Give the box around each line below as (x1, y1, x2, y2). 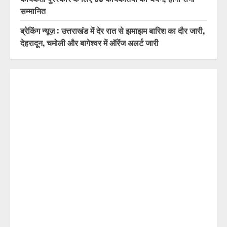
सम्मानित (20, 4, 46, 17)
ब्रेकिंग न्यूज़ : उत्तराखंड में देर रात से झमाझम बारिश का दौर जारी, (20, 24, 205, 36)
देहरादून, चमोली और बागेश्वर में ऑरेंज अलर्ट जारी (20, 36, 159, 49)
